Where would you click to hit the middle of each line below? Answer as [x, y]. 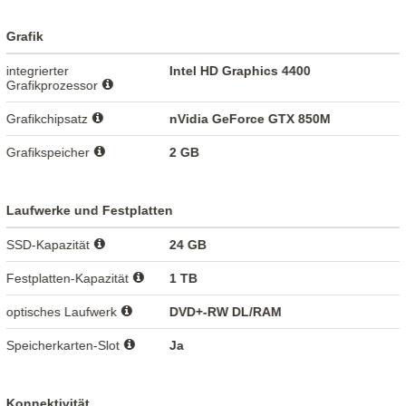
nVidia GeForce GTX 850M [251, 118]
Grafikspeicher [50, 152]
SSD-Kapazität [50, 244]
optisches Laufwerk [64, 311]
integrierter [38, 70]
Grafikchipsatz [49, 118]
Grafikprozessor [54, 85]
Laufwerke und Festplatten [90, 210]
